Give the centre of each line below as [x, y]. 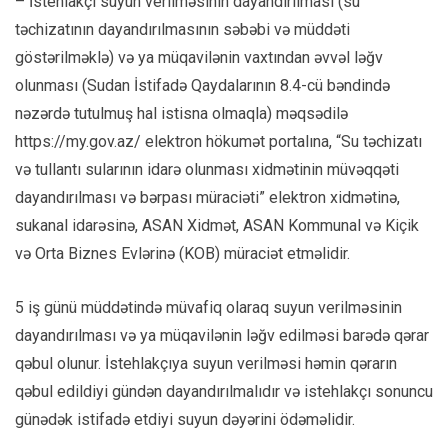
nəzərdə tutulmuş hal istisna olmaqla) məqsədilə [183, 114]
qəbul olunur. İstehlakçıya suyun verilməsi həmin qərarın [206, 364]
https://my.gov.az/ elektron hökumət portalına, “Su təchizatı [218, 142]
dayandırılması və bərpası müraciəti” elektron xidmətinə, [207, 198]
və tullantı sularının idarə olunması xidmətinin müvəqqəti [207, 170]
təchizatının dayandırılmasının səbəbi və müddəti [182, 30]
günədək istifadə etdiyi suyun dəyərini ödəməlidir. [185, 420]
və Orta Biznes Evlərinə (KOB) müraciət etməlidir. [182, 254]
